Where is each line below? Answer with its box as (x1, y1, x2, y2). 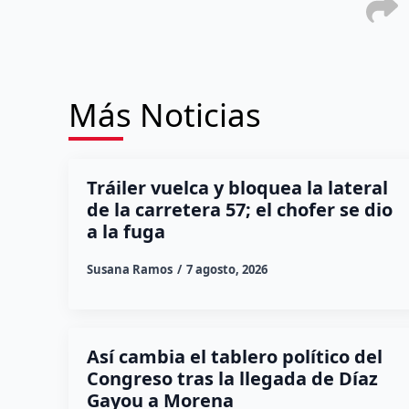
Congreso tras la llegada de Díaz (86, 365, 378, 391)
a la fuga (86, 218, 165, 244)
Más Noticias (68, 92, 261, 136)
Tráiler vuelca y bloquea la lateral (86, 174, 388, 200)
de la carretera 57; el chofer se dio (86, 196, 393, 222)
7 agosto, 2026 (185, 260, 267, 278)
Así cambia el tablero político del (86, 343, 383, 369)
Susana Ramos (86, 260, 173, 278)
